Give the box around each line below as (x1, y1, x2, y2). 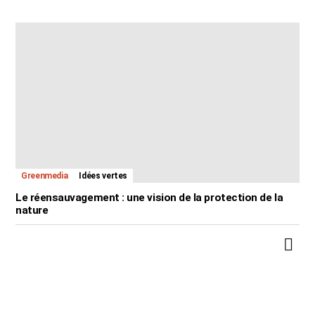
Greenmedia (21, 170, 68, 181)
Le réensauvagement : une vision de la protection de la (15, 191, 283, 204)
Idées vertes (79, 170, 128, 181)
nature (15, 203, 49, 217)
